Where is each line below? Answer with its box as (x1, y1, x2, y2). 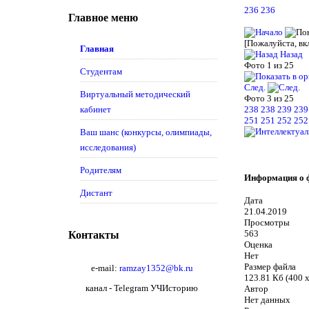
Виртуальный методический (79, 89, 190, 99)
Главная (79, 43, 114, 54)
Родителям (79, 165, 121, 175)
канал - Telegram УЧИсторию (86, 283, 199, 293)
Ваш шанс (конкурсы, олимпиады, (79, 127, 212, 137)
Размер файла (244, 261, 297, 272)
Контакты (68, 229, 119, 241)
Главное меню (68, 12, 138, 23)
